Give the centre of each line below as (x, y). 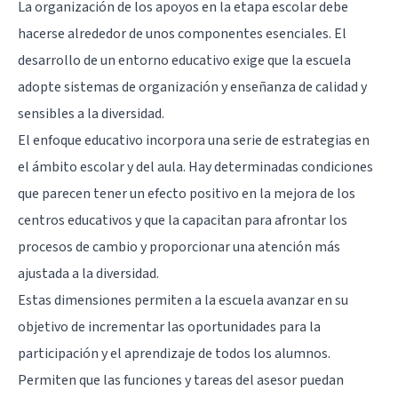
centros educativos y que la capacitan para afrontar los (183, 220)
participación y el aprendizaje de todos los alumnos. (174, 353)
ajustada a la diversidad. (88, 273)
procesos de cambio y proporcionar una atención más (179, 247)
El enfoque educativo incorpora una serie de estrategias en (194, 140)
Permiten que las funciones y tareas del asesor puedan (181, 380)
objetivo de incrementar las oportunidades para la (169, 326)
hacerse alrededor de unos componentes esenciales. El (182, 33)
